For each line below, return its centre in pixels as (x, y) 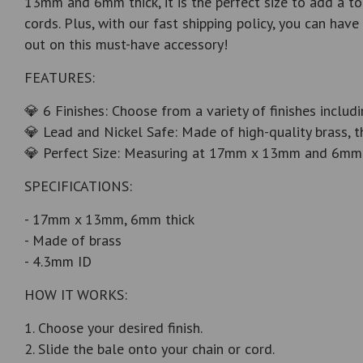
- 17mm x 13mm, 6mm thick (109, 220)
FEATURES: (60, 78)
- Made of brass (73, 241)
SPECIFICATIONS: (78, 186)
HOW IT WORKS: (76, 295)
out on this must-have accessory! (126, 45)
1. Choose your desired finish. (113, 328)
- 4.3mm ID (58, 262)
